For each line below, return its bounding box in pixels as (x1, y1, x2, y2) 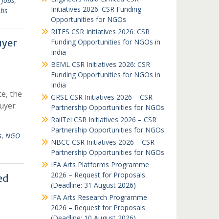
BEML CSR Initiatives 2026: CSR (50, 60, 150, 69)
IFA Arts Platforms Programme (50, 160, 149, 169)
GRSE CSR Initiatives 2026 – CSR (50, 92, 153, 102)
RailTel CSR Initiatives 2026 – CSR (50, 115, 156, 124)
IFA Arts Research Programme (50, 193, 147, 202)
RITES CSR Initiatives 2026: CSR (50, 27, 150, 36)
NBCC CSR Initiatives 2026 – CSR (50, 137, 154, 147)
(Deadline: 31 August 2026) (50, 180, 136, 190)
